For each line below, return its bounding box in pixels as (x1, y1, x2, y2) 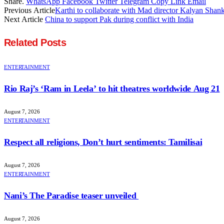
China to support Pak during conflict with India (45, 14, 193, 23)
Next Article (4, 14, 45, 23)
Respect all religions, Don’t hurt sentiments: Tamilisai (4, 136, 202, 147)
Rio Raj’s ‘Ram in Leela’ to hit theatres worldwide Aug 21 (4, 83, 220, 93)
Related (4, 37, 41, 48)
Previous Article (4, 5, 55, 14)
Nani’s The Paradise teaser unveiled (4, 190, 139, 200)
